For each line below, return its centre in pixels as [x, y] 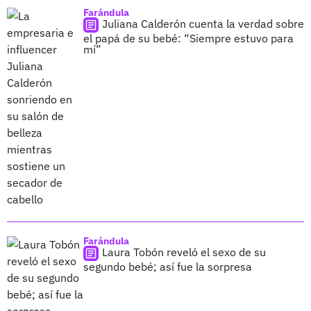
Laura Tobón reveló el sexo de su [184, 252]
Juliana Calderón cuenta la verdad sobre [203, 23]
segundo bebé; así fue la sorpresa [168, 266]
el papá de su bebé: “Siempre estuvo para [188, 38]
